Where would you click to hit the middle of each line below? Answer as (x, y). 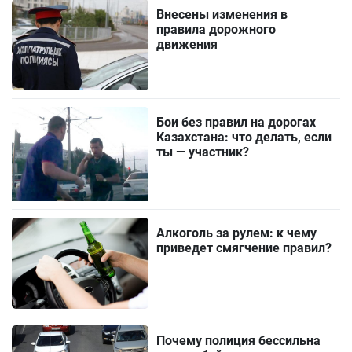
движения (187, 45)
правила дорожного (216, 30)
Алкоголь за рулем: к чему (237, 233)
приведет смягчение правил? (244, 248)
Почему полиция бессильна (239, 341)
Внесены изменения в (222, 15)
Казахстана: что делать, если (244, 137)
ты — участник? (203, 152)
